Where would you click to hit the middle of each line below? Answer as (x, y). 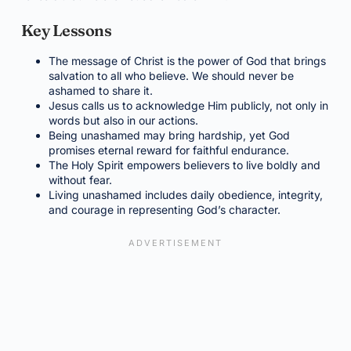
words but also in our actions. (123, 120)
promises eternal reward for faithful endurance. (168, 150)
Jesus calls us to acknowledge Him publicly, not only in (188, 105)
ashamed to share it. (100, 90)
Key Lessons (66, 30)
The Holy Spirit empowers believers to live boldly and (184, 165)
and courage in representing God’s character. (164, 210)
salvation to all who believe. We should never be (171, 76)
